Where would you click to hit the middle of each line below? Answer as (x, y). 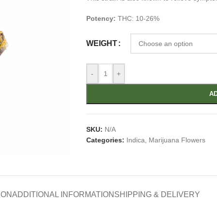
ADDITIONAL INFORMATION (63, 194)
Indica (135, 140)
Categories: (105, 140)
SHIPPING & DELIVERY (157, 194)
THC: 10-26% (138, 18)
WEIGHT (101, 43)
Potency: (101, 18)
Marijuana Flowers (177, 140)
